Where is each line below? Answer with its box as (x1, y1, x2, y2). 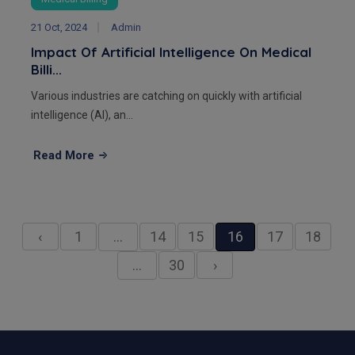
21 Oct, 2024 (31, 21, 87, 34)
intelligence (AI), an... (31, 109, 133, 122)
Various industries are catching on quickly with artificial (31, 90, 302, 103)
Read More (33, 148, 94, 163)
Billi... (31, 61, 62, 78)
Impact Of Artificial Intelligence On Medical (31, 44, 311, 61)
